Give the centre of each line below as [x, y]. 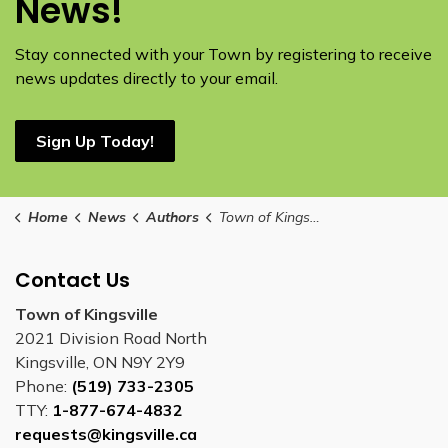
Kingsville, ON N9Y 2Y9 [100, 362]
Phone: [43, 386]
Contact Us [72, 280]
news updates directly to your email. [146, 78]
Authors [172, 217]
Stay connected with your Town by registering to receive [223, 54]
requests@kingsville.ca [106, 434]
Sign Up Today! [95, 141]
